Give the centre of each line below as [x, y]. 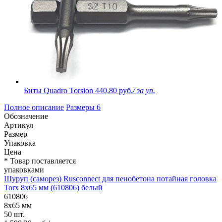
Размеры [81, 108]
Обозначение [26, 116]
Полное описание [34, 108]
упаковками [24, 170]
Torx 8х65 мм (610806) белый [53, 188]
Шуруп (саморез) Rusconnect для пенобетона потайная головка [110, 179]
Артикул [19, 125]
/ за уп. [144, 91]
